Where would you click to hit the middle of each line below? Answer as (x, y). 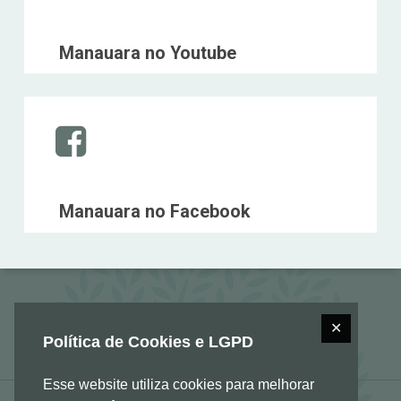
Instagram (68, 117)
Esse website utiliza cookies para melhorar (179, 385)
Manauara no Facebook (154, 211)
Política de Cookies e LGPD (148, 342)
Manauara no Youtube (147, 53)
